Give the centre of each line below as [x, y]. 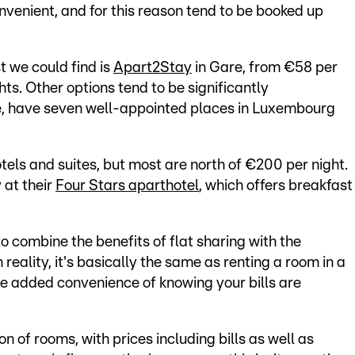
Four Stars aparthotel [127, 186]
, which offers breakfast [276, 186]
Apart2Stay [153, 68]
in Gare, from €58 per [265, 68]
